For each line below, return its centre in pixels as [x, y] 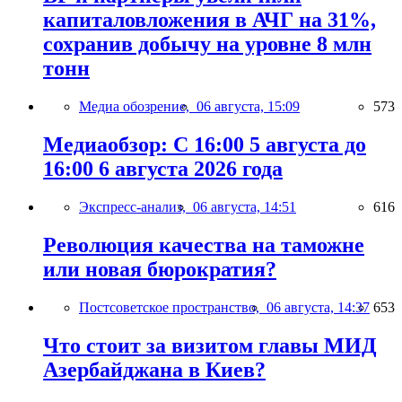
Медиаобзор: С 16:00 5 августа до [205, 144]
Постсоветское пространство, [173, 307]
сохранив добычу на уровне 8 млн [207, 44]
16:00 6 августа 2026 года [163, 168]
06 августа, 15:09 [248, 106]
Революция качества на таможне [204, 245]
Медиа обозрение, [138, 106]
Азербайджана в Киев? [154, 369]
